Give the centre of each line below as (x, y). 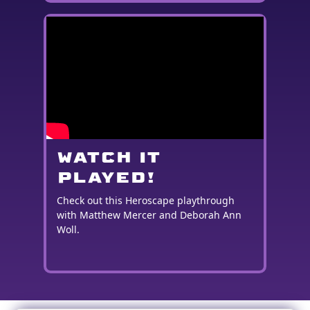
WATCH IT (109, 156)
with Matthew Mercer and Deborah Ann (149, 215)
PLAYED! (106, 176)
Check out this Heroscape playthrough (146, 201)
